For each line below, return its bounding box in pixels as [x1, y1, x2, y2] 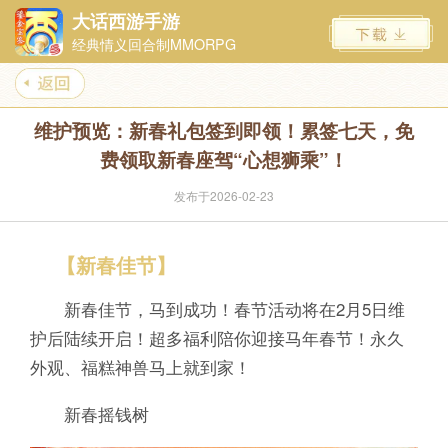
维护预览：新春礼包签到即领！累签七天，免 [34, 116, 414, 144]
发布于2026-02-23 [174, 186, 274, 204]
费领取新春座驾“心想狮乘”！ [100, 145, 348, 173]
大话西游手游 [71, 8, 180, 35]
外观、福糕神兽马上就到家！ [29, 354, 251, 379]
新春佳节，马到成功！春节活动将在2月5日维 [29, 296, 405, 321]
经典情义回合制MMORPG [71, 34, 236, 55]
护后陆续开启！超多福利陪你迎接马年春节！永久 [29, 325, 404, 350]
